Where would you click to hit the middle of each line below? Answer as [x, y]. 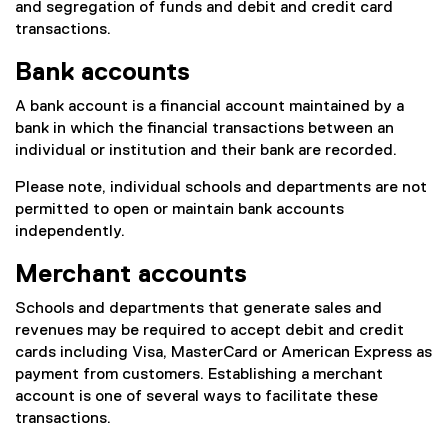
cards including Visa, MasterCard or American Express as [223, 353]
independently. [70, 232]
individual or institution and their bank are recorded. [206, 151]
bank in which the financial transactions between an [204, 129]
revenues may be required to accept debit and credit [209, 331]
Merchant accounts [131, 275]
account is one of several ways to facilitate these [196, 397]
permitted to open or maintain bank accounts [179, 210]
